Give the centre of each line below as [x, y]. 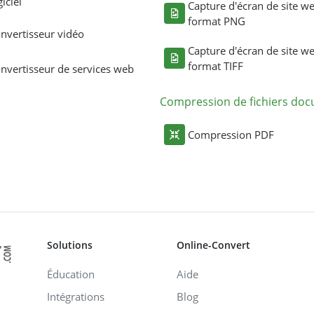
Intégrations [76, 296]
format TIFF [216, 66]
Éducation [71, 274]
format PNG [217, 21]
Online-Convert [213, 245]
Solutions [70, 245]
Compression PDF [231, 134]
